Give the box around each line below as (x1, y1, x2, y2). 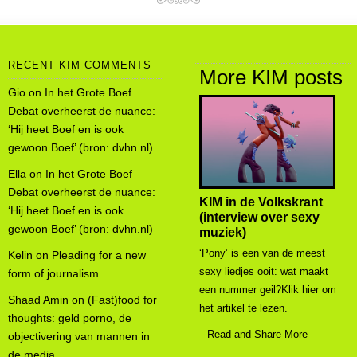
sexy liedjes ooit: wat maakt (199, 265, 328, 277)
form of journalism (8, 267, 99, 280)
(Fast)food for (88, 293, 157, 306)
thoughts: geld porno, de (8, 312, 131, 324)
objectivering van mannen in (8, 330, 150, 343)
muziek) (199, 225, 246, 239)
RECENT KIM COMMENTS (8, 59, 151, 71)
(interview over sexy (199, 210, 320, 224)
